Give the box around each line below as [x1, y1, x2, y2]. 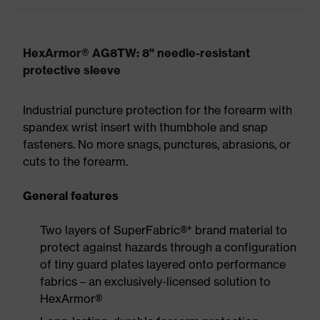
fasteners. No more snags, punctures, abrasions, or [23, 137, 291, 151]
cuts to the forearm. [23, 154, 128, 169]
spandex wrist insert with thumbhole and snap [23, 120, 268, 134]
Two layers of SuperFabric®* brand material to [40, 223, 287, 237]
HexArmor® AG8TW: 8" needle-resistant [23, 46, 250, 60]
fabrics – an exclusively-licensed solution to [40, 274, 271, 289]
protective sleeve [23, 63, 121, 77]
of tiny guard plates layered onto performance [40, 257, 286, 271]
